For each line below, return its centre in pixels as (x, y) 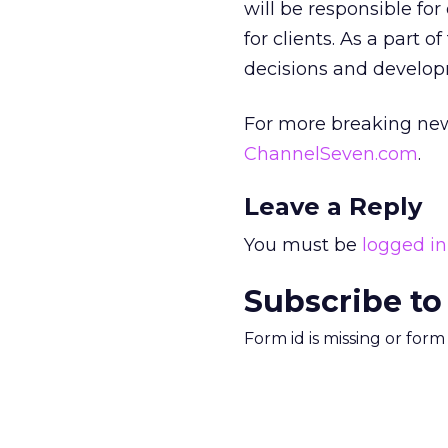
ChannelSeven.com (331, 154)
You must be (303, 245)
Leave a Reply (333, 206)
